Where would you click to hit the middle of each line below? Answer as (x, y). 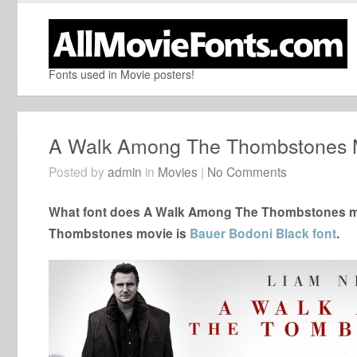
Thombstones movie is (119, 233)
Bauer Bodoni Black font (263, 233)
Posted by (78, 171)
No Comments (247, 171)
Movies (178, 171)
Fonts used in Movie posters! (122, 74)
